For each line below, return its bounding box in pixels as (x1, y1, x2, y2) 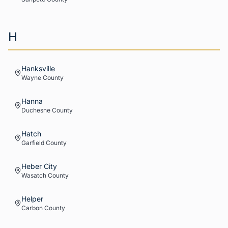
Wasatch (21, 172, 46, 179)
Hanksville (21, 64, 55, 73)
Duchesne (21, 106, 50, 114)
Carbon (21, 204, 43, 212)
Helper (21, 194, 43, 203)
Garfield (21, 139, 44, 147)
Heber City (21, 162, 57, 170)
